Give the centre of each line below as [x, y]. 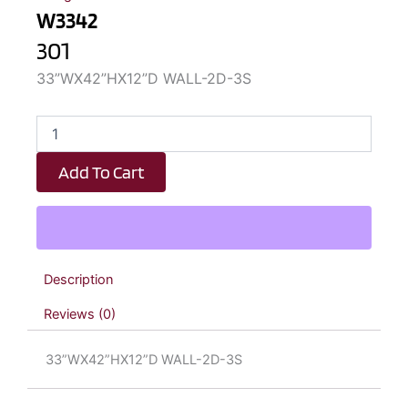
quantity [65, 143]
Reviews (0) [79, 314]
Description [78, 280]
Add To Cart [101, 173]
